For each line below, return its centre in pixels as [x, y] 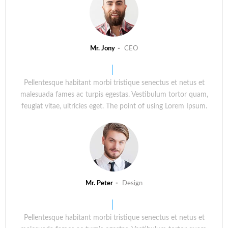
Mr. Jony [103, 49]
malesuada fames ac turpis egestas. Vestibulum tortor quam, [114, 95]
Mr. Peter [99, 184]
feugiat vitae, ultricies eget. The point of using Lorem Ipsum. [114, 107]
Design [132, 184]
